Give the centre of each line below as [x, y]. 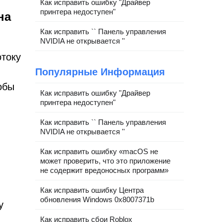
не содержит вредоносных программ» [104, 170]
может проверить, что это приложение [105, 161]
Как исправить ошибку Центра [92, 190]
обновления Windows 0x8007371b [97, 199]
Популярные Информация [100, 72]
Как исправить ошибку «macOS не [99, 151]
